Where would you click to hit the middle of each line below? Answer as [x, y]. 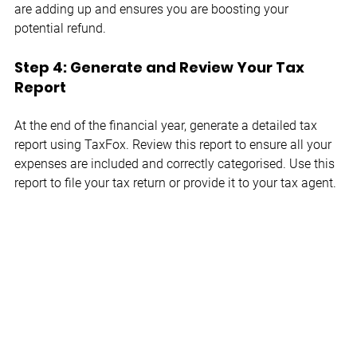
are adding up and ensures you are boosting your [153, 10]
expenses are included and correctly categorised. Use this [176, 164]
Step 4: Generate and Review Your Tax [161, 68]
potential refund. [60, 29]
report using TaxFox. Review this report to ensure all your [175, 145]
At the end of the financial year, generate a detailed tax [167, 126]
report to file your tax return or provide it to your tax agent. [175, 183]
